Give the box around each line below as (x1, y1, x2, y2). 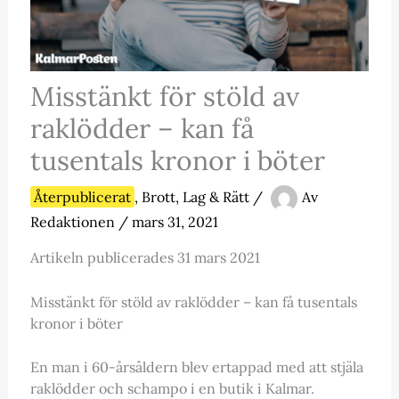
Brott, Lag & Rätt (141, 188, 249, 207)
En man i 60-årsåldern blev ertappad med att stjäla (29, 358, 363, 377)
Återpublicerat (33, 188, 131, 207)
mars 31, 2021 (131, 213, 218, 232)
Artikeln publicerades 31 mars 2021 (29, 248, 260, 267)
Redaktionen (29, 213, 118, 232)
